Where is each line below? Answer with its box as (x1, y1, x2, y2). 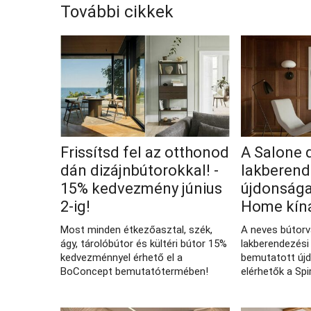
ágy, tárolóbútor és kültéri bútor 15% (60, 237, 227, 251)
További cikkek (60, 1, 174, 22)
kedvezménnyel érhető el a (60, 251, 183, 264)
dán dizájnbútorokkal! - (60, 162, 219, 180)
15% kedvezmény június (60, 180, 222, 198)
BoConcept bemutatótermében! (60, 265, 208, 278)
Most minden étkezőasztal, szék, (60, 224, 212, 237)
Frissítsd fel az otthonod (60, 144, 229, 162)
